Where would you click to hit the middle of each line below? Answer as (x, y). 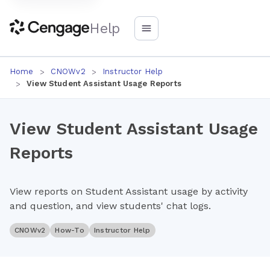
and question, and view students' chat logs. (110, 206)
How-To (70, 230)
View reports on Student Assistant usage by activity (129, 191)
